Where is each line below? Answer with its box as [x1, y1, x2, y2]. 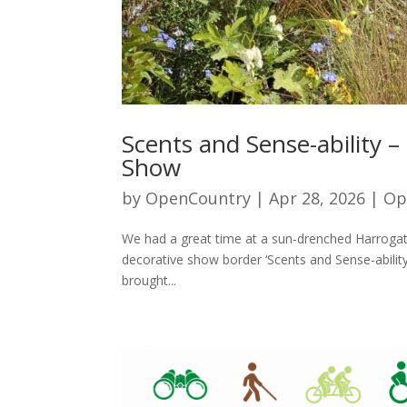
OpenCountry [145, 187, 252, 210]
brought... [122, 272, 177, 290]
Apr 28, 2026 [269, 187, 366, 210]
